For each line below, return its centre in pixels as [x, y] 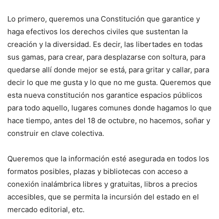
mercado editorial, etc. [46, 210]
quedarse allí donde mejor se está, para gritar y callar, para [108, 70]
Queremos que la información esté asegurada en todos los [108, 159]
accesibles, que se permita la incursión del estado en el [103, 197]
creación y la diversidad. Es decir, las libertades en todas [105, 44]
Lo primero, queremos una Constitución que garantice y [104, 19]
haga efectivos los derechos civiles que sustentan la [98, 32]
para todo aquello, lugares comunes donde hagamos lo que [109, 108]
